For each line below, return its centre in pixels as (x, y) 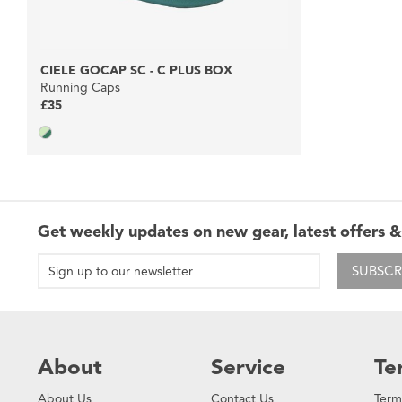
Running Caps (80, 88)
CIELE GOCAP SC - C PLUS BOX (136, 71)
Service (249, 367)
